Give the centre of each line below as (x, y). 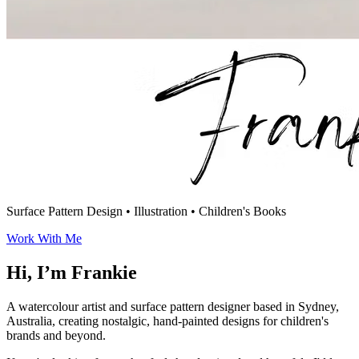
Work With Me (44, 238)
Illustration (161, 211)
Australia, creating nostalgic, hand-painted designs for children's (167, 321)
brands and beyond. (56, 335)
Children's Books (242, 211)
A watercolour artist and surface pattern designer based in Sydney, (173, 306)
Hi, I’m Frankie (72, 272)
